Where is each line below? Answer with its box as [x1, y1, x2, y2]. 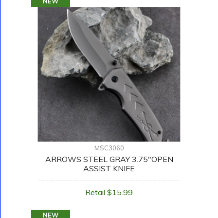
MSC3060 [94, 144, 124, 152]
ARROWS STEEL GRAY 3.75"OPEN [45, 154, 173, 164]
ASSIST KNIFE [83, 163, 135, 174]
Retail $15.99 [85, 187, 133, 198]
